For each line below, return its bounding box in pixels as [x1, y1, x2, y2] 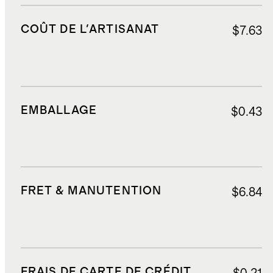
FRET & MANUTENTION [20, 185, 162, 197]
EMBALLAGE [20, 104, 97, 116]
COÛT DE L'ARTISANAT [20, 23, 160, 35]
